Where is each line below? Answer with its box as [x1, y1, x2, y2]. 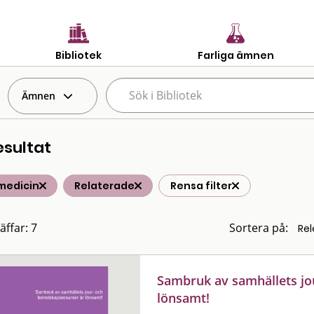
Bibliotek [55, 48, 102, 62]
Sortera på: [229, 220, 288, 235]
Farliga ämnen [197, 48, 274, 62]
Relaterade [74, 179, 135, 193]
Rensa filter [170, 179, 232, 193]
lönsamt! [157, 289, 210, 306]
